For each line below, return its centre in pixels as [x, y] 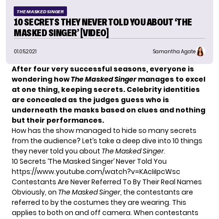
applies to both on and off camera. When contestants [105, 213]
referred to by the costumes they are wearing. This [99, 203]
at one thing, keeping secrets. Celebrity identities [106, 90]
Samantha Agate [174, 51]
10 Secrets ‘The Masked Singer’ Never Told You [89, 162]
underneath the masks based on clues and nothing [109, 110]
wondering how [41, 79]
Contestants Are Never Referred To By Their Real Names [107, 182]
